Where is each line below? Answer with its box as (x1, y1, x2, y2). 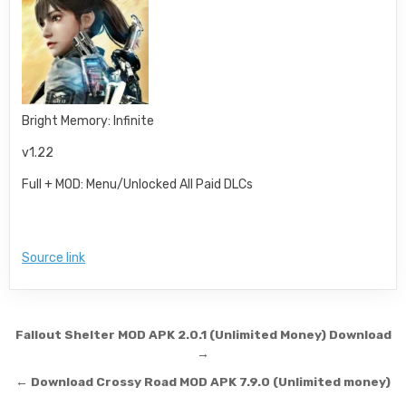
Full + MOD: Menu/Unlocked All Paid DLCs (22, 177, 254, 192)
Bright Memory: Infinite (22, 113, 155, 129)
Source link (22, 250, 86, 266)
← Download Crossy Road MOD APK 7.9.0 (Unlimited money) (15, 374, 391, 389)
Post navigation (9, 321, 212, 353)
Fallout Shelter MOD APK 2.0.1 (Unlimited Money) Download (14, 327, 391, 342)
